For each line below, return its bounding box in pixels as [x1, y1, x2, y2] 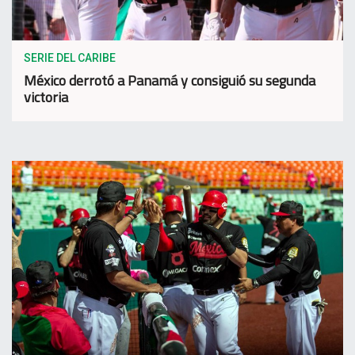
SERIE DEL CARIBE [24, 52, 116, 65]
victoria [24, 86, 68, 109]
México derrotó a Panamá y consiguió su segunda [24, 70, 315, 92]
